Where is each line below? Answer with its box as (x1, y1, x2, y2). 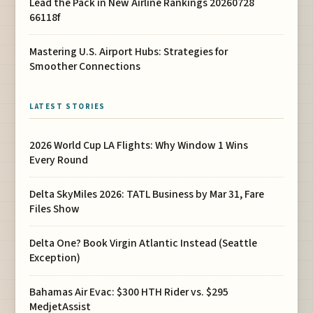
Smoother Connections (29, 59, 141, 75)
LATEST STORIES (29, 101, 105, 112)
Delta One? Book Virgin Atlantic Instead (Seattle (29, 235, 258, 252)
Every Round (29, 152, 89, 168)
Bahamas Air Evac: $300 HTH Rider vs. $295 (29, 284, 229, 300)
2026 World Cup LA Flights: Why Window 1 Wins (29, 137, 249, 153)
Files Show (29, 201, 80, 217)
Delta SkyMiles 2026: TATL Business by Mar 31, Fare (29, 186, 265, 202)
